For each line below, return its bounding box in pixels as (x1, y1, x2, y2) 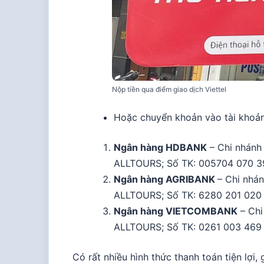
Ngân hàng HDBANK (113, 141, 207, 153)
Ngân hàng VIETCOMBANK (113, 204, 237, 217)
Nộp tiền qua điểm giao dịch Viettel (112, 84, 226, 94)
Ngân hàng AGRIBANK (113, 173, 217, 185)
